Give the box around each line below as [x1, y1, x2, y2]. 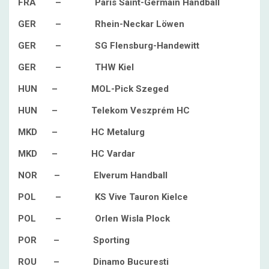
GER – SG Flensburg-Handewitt [18, 40, 199, 51]
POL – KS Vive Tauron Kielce [18, 192, 188, 202]
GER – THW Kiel [18, 62, 134, 73]
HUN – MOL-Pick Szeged [18, 83, 169, 94]
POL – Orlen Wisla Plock [18, 213, 170, 224]
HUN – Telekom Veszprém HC [18, 105, 190, 116]
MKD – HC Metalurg [18, 127, 145, 138]
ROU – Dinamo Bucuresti [18, 256, 169, 267]
